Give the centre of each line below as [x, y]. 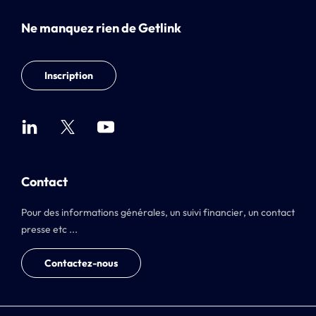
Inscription [69, 75]
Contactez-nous [81, 263]
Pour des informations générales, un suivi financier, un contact [158, 212]
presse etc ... [49, 229]
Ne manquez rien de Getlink [101, 28]
